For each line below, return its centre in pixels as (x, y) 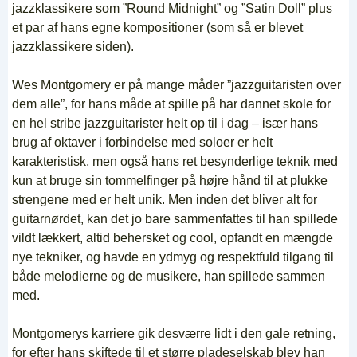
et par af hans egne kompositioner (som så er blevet (157, 27)
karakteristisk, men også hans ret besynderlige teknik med (175, 161)
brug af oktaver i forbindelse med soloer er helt (142, 142)
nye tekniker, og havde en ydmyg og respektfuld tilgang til (173, 257)
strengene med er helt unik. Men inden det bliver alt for (165, 200)
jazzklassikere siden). (73, 47)
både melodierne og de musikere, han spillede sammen (169, 276)
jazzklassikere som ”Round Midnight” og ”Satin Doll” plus (172, 8)
